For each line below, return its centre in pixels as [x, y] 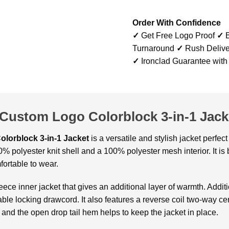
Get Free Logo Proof [178, 35]
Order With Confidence [177, 22]
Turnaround [154, 48]
